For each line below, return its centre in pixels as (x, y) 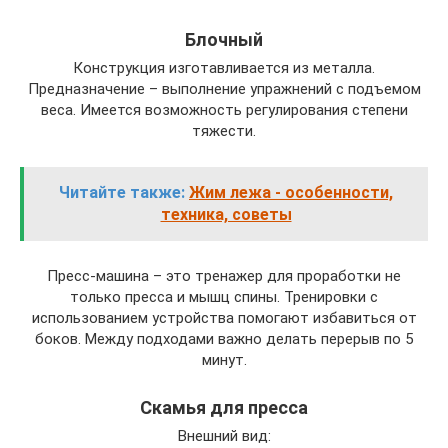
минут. (224, 360)
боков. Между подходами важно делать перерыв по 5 (224, 339)
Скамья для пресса (224, 408)
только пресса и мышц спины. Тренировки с (224, 297)
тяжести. (224, 131)
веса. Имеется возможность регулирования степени (224, 110)
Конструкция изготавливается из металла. (224, 68)
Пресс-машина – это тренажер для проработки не (224, 276)
